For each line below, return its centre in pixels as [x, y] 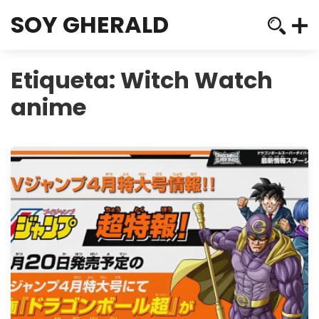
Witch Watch [197, 80]
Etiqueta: [66, 80]
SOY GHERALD [90, 25]
